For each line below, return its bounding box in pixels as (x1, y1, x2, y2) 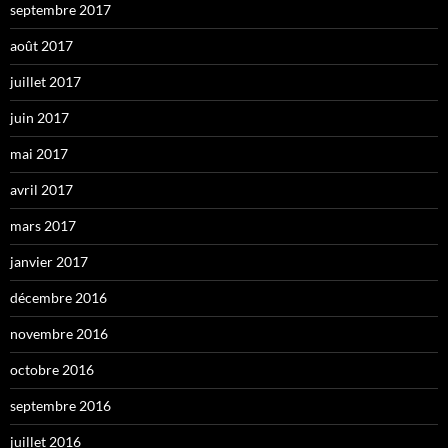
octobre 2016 (10, 360, 94, 378)
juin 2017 (10, 108, 69, 126)
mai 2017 (10, 144, 68, 162)
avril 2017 (10, 180, 73, 198)
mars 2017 (10, 216, 76, 234)
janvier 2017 (10, 252, 88, 270)
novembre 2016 (10, 324, 108, 342)
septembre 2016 (10, 396, 111, 414)
